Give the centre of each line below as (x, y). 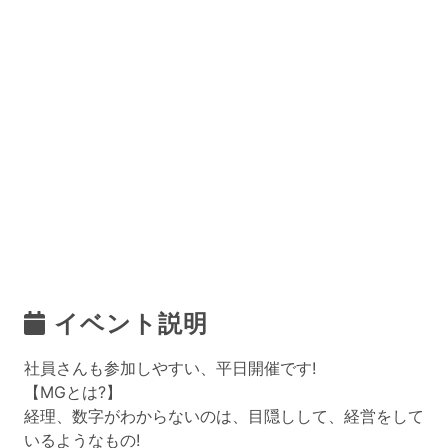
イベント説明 (130, 323)
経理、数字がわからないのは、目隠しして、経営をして (224, 416)
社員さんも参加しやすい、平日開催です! (170, 368)
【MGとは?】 (73, 392)
